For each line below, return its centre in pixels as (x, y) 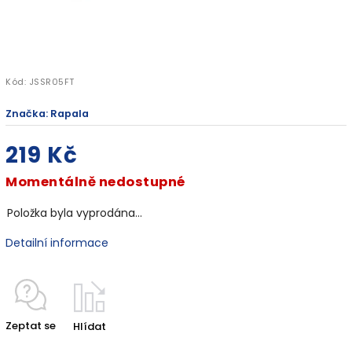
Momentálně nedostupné (95, 181)
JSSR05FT (51, 81)
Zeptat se (31, 325)
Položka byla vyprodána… (75, 213)
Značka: (28, 113)
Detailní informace (57, 242)
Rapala (70, 113)
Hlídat (90, 326)
